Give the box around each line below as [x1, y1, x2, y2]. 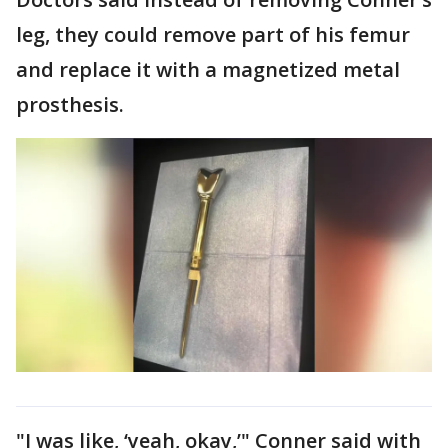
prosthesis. [16, 91, 124, 118]
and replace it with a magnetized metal [16, 56, 400, 83]
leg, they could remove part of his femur [16, 21, 410, 48]
